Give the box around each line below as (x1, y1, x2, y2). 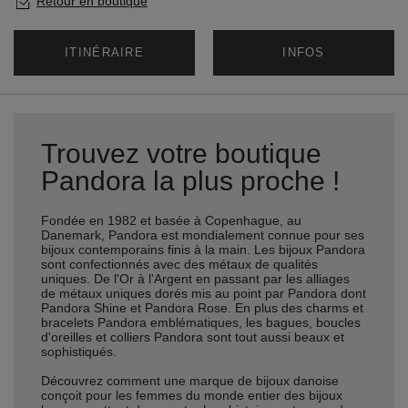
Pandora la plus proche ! (41, 166, 340, 196)
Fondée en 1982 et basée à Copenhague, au (41, 213, 301, 228)
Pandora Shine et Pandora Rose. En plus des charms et (41, 301, 363, 315)
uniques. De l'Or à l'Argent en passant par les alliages (41, 271, 350, 286)
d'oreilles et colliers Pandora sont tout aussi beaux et (41, 330, 344, 344)
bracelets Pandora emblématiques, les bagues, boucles (41, 315, 361, 330)
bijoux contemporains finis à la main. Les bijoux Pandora (41, 242, 365, 257)
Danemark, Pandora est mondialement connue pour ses (41, 228, 364, 242)
